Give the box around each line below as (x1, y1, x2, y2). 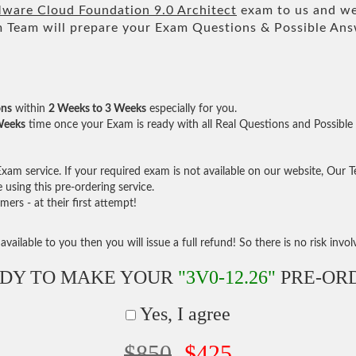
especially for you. (146, 103, 237, 114)
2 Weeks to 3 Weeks (48, 103, 146, 114)
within (12, 103, 48, 114)
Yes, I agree (136, 303, 230, 324)
